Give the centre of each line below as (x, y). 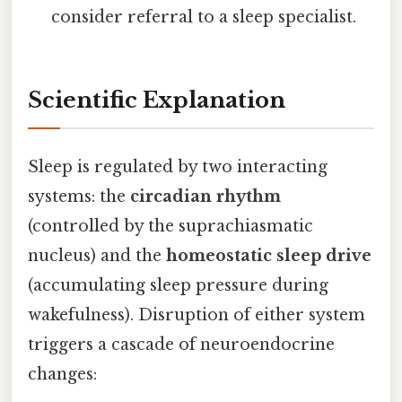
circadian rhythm (205, 197)
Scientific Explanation (157, 100)
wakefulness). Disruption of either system (197, 315)
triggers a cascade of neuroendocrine (181, 345)
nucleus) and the (97, 256)
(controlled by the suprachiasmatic (170, 227)
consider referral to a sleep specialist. (204, 17)
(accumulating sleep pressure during (178, 286)
